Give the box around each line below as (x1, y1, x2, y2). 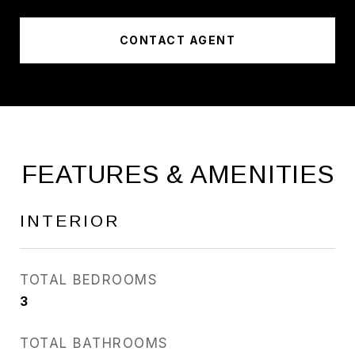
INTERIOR (20, 212, 120, 230)
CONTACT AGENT (119, 33, 236, 47)
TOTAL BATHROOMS (20, 335, 169, 351)
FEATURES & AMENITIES (21, 160, 334, 189)
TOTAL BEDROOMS (20, 272, 158, 288)
